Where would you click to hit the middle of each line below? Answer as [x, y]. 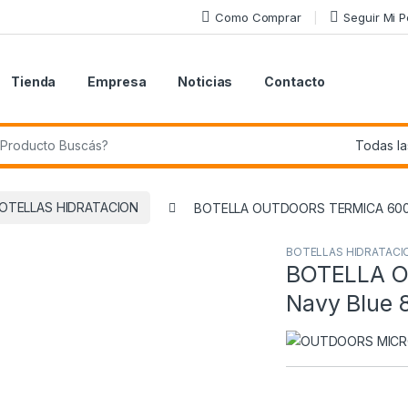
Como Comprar [258, 17]
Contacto [295, 82]
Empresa [117, 82]
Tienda [34, 82]
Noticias [205, 82]
